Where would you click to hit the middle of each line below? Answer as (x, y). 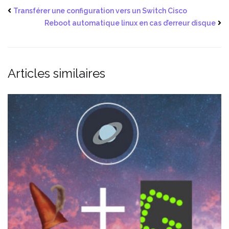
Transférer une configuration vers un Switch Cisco (100, 11)
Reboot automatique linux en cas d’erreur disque (130, 23)
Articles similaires (56, 74)
